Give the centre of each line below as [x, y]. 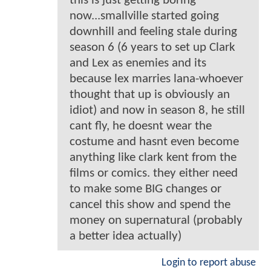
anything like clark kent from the [153, 157]
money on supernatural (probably [156, 220]
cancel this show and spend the [150, 204]
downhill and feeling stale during [153, 31]
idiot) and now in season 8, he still [157, 110]
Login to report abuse [209, 263]
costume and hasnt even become [154, 142]
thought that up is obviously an [150, 94]
